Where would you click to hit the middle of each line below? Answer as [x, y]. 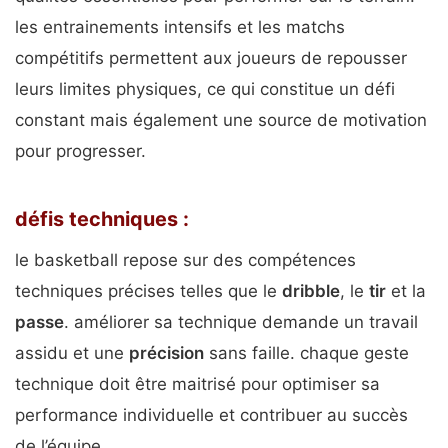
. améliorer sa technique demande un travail [241, 321]
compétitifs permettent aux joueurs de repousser [211, 57]
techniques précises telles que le [148, 290]
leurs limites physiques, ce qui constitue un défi [205, 88]
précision [166, 352]
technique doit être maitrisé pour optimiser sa [197, 383]
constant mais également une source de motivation [221, 119]
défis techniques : [102, 218]
